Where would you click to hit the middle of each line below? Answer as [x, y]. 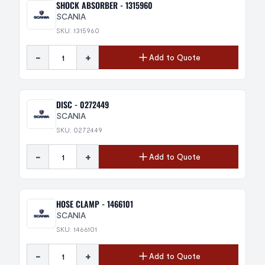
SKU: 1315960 [78, 30]
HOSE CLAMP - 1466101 [95, 204]
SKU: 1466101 [77, 229]
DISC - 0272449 [83, 104]
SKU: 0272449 [79, 130]
